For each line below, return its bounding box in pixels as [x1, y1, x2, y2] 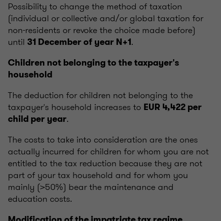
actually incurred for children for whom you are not [8, 145, 209, 158]
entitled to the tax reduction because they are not [8, 156, 202, 170]
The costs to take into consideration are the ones [8, 133, 198, 146]
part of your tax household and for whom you [8, 168, 188, 182]
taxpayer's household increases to [8, 100, 144, 113]
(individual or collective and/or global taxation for [8, 11, 203, 25]
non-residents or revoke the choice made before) [8, 23, 195, 37]
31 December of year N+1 [27, 36, 131, 48]
